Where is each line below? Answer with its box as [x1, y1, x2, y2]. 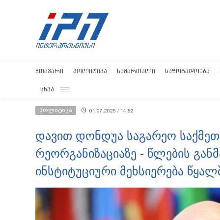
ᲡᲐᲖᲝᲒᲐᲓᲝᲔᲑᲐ [165, 67, 210, 75]
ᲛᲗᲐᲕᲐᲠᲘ [35, 67, 63, 75]
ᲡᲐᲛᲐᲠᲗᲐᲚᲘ [117, 67, 155, 75]
